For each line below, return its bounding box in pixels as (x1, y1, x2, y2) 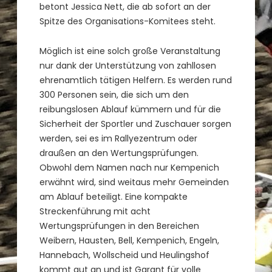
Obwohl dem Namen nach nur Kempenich (39, 161, 220, 174)
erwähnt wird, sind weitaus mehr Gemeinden (39, 176, 229, 189)
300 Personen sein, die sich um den (39, 89, 189, 101)
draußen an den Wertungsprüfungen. (39, 147, 199, 160)
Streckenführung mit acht (39, 205, 151, 218)
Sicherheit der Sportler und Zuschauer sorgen (39, 118, 232, 131)
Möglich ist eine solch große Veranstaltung (39, 45, 221, 58)
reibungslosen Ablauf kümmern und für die (39, 103, 222, 116)
